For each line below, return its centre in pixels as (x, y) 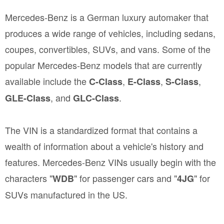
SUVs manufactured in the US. (66, 194)
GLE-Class (28, 98)
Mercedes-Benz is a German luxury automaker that (107, 17)
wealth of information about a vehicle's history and (104, 146)
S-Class (182, 81)
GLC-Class (96, 98)
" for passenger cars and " (125, 178)
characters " (29, 178)
